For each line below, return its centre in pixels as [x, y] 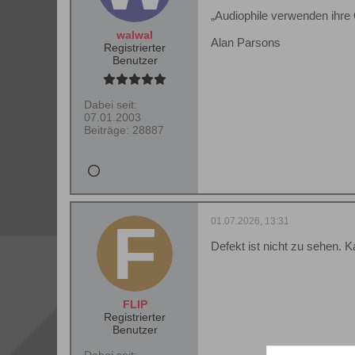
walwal [135, 35]
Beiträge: [107, 130]
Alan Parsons [246, 42]
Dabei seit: [111, 105]
